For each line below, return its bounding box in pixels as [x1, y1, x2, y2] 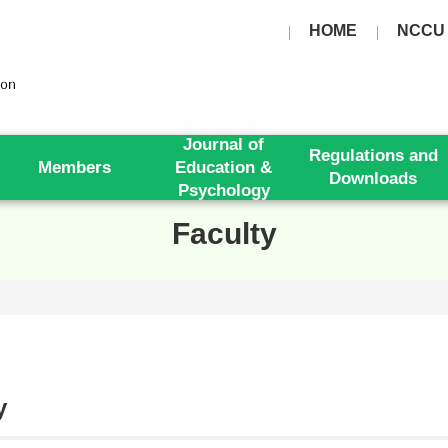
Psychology [177, 179, 270, 200]
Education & [175, 156, 273, 177]
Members [38, 156, 112, 177]
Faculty [171, 215, 277, 250]
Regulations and [308, 145, 438, 165]
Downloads [329, 168, 418, 188]
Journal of [183, 133, 265, 154]
